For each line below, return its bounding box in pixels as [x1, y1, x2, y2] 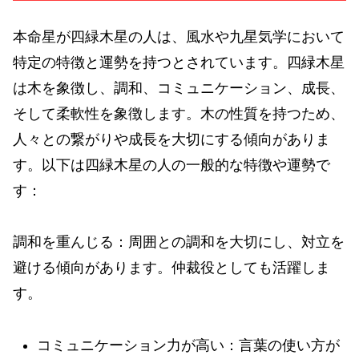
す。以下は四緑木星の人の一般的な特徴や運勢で [13, 156, 330, 173]
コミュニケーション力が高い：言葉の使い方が [36, 337, 340, 353]
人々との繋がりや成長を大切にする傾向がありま [13, 131, 330, 147]
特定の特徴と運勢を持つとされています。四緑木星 [13, 54, 345, 71]
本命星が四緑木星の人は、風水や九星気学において [13, 28, 345, 45]
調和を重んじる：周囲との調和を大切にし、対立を [13, 234, 345, 251]
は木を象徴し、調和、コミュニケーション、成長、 [13, 79, 345, 96]
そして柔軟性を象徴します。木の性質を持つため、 [13, 105, 345, 122]
